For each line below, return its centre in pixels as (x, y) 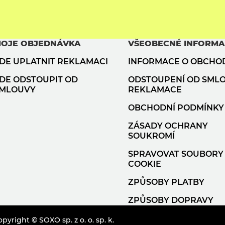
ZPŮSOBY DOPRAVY (171, 200)
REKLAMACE (155, 90)
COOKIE (145, 164)
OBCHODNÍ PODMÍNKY (176, 108)
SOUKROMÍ (151, 136)
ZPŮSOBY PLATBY (166, 182)
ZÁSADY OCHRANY (168, 126)
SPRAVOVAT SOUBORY (176, 154)
